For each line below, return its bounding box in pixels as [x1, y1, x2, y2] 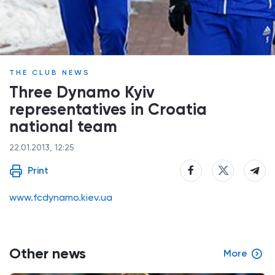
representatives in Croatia [9, 99, 207, 119]
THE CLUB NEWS [9, 68, 90, 77]
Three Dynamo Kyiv [9, 82, 155, 102]
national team [9, 117, 117, 136]
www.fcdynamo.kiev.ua [9, 192, 112, 203]
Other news [9, 244, 86, 262]
